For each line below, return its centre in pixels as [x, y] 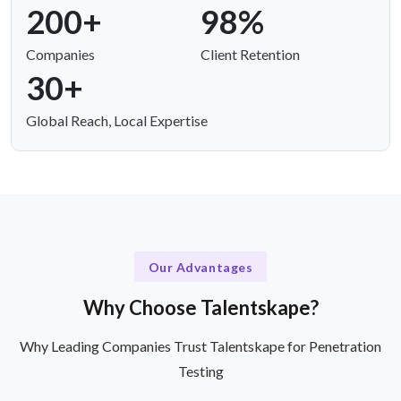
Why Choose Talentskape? [200, 307]
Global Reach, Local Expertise [117, 121]
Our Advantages [200, 267]
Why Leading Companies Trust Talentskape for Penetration [200, 346]
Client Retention [250, 55]
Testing [200, 371]
